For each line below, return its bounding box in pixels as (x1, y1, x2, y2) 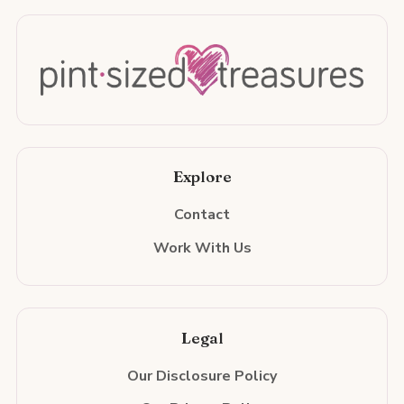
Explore (172, 168, 232, 187)
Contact (174, 205, 230, 225)
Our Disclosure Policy (127, 365, 277, 386)
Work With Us (152, 238, 252, 259)
